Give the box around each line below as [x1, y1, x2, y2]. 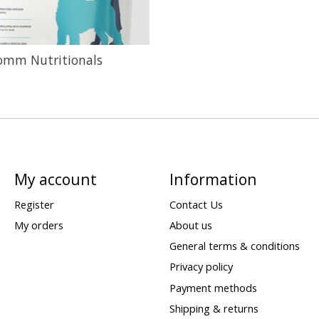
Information [169, 168, 257, 189]
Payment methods [169, 280, 257, 295]
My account [14, 168, 97, 189]
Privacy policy [169, 259, 233, 274]
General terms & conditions [169, 239, 300, 253]
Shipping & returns [169, 300, 258, 315]
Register [14, 197, 54, 211]
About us [169, 218, 212, 233]
